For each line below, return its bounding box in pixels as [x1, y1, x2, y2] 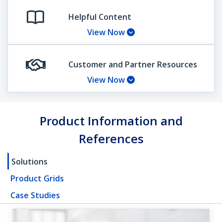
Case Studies [10, 190, 60, 201]
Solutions [11, 156, 48, 167]
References [78, 130, 144, 147]
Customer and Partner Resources [68, 59, 197, 70]
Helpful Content [68, 11, 131, 23]
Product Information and [39, 112, 183, 129]
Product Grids [10, 173, 64, 184]
